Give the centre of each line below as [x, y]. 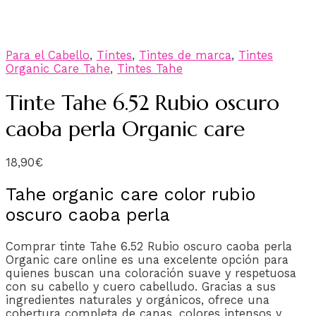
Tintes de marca [185, 55]
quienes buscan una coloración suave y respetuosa [151, 273]
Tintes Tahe [150, 68]
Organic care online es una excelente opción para [147, 260]
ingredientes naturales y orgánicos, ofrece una [138, 300]
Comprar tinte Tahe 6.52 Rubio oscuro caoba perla [149, 246]
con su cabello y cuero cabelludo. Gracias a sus [141, 286]
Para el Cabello [48, 55]
